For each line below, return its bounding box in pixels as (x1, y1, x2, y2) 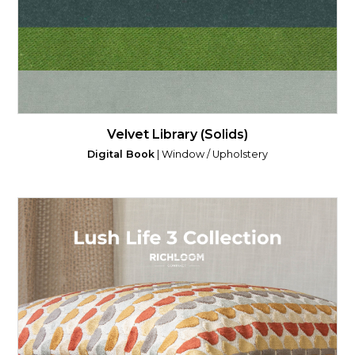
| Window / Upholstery (155, 147, 268, 160)
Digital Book (87, 147, 155, 160)
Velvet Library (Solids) (107, 126, 248, 142)
